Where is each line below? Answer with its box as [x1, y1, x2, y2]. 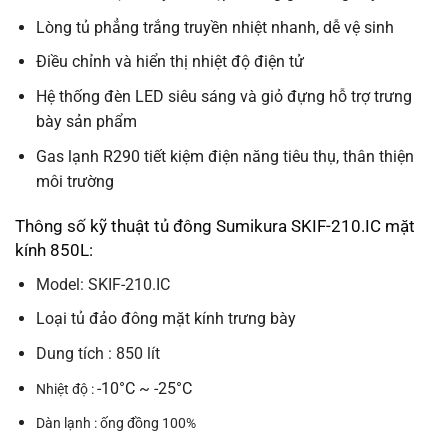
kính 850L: [15, 240, 93, 261]
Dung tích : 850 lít [35, 344, 160, 364]
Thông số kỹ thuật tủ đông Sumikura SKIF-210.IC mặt [15, 216, 415, 237]
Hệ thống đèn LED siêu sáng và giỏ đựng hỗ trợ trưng [35, 86, 412, 106]
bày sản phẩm [35, 111, 137, 131]
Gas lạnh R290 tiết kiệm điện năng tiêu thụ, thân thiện [35, 146, 414, 166]
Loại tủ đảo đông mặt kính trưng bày [35, 309, 296, 329]
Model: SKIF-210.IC [35, 274, 170, 294]
